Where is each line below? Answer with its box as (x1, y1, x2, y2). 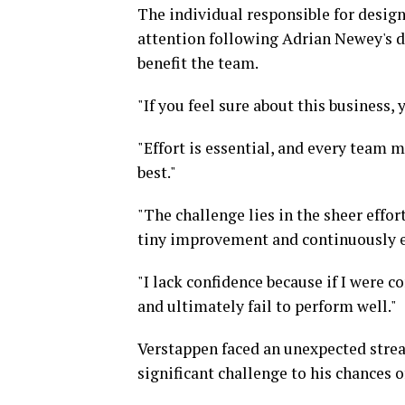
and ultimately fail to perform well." (137, 296, 397, 317)
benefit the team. (137, 52, 259, 74)
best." (137, 162, 176, 184)
